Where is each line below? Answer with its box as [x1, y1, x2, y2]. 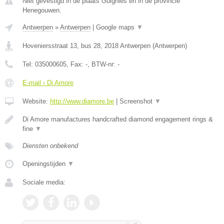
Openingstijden [22, 160, 67, 167]
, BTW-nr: [87, 60, 117, 68]
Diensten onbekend [22, 142, 78, 149]
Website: [22, 97, 50, 105]
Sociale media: [22, 178, 65, 186]
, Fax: [66, 60, 85, 68]
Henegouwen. [22, 6, 61, 14]
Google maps [96, 23, 136, 31]
